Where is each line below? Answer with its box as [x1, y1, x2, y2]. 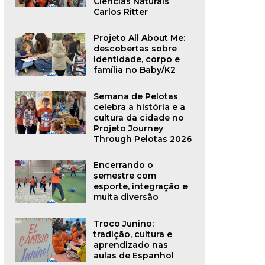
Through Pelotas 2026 [93, 134, 192, 145]
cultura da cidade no [93, 112, 184, 124]
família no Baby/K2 [93, 64, 176, 75]
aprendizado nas [93, 240, 168, 251]
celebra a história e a [93, 102, 185, 113]
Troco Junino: [93, 218, 154, 230]
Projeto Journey [93, 123, 163, 134]
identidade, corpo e [93, 54, 180, 64]
